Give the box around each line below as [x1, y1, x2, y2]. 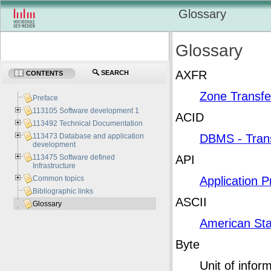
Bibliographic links [33, 187, 94, 196]
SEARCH [101, 69, 129, 77]
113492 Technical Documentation [33, 119, 143, 128]
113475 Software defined [33, 153, 116, 162]
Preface [33, 94, 59, 103]
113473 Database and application [33, 132, 145, 141]
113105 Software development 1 [33, 106, 140, 116]
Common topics [33, 174, 85, 183]
